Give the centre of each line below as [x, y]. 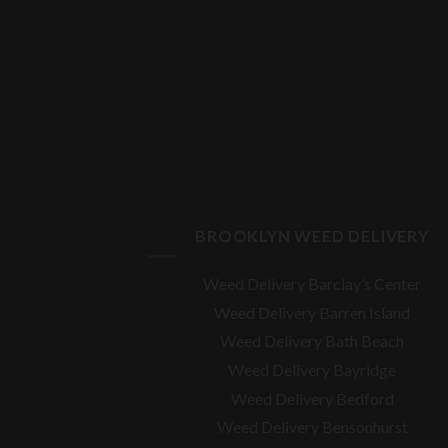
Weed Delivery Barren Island [312, 312]
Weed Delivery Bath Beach [312, 341]
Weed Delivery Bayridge [312, 370]
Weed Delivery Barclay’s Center [312, 284]
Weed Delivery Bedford [312, 398]
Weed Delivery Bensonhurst [312, 427]
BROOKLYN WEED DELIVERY [312, 235]
